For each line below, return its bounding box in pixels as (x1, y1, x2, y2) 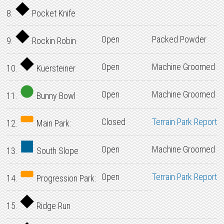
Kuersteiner (34, 63, 76, 73)
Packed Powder (152, 34, 207, 44)
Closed (101, 116, 126, 127)
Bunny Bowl (34, 90, 76, 101)
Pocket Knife (30, 8, 76, 18)
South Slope (34, 145, 79, 156)
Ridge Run (34, 200, 71, 211)
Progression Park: (34, 173, 96, 183)
